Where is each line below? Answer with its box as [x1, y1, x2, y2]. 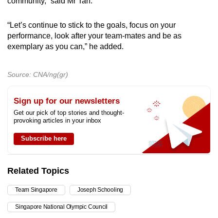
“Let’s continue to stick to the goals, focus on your [7, 21, 176, 30]
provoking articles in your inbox [14, 117, 101, 125]
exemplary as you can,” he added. [7, 42, 124, 51]
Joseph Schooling [77, 186, 124, 194]
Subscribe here [21, 135, 67, 143]
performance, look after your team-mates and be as [7, 32, 182, 40]
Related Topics [7, 166, 69, 176]
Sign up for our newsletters [14, 96, 120, 106]
